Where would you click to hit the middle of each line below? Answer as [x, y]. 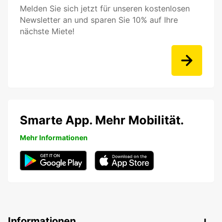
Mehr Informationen [54, 138]
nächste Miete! [47, 31]
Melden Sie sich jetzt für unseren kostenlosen [105, 9]
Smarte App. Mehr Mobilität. [102, 120]
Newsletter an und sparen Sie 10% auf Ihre [99, 20]
